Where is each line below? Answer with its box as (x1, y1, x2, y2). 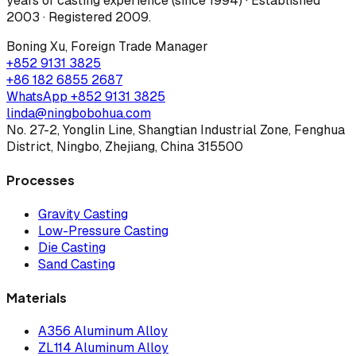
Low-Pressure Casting (38, 222, 168, 239)
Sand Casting (38, 255, 115, 273)
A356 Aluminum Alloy (38, 323, 168, 340)
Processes (6, 172, 75, 189)
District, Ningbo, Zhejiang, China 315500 (6, 138, 243, 156)
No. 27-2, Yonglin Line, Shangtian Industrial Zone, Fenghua (6, 122, 345, 139)
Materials (6, 289, 67, 307)
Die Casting (38, 238, 106, 256)
